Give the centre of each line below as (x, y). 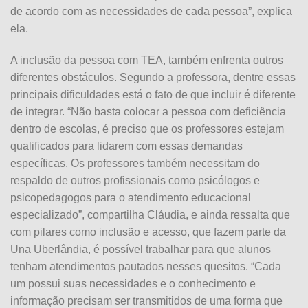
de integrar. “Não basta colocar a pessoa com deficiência (148, 112)
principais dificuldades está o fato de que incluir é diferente (153, 95)
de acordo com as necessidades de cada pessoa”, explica (151, 12)
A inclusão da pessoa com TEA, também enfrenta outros (147, 60)
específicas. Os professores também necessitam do (135, 164)
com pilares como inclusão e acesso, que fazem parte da (148, 232)
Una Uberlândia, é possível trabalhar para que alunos (141, 250)
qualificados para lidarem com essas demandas (126, 146)
